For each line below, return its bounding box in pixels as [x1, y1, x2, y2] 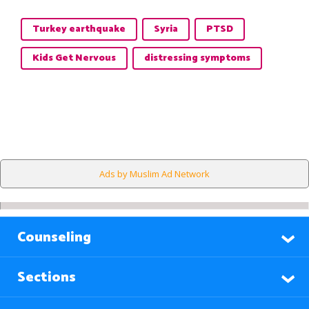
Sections [17, 266, 76, 289]
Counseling [17, 226, 91, 249]
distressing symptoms [144, 50, 250, 66]
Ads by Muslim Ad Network [99, 167, 210, 180]
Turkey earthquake [32, 21, 126, 37]
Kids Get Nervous [32, 50, 116, 66]
